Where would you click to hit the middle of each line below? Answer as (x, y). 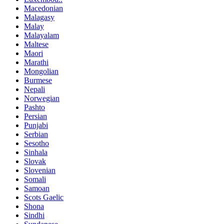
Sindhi (34, 215)
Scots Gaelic (44, 197)
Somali (35, 179)
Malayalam (41, 35)
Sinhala (36, 152)
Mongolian (41, 71)
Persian (35, 116)
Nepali (34, 89)
